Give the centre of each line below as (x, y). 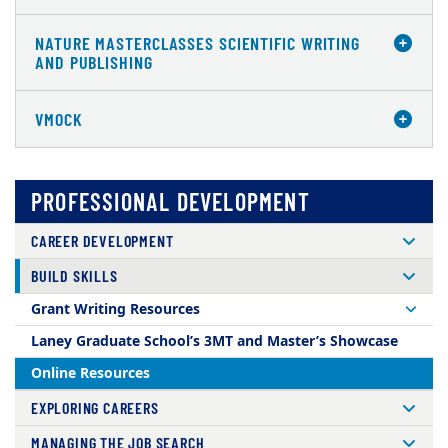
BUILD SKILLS (74, 276)
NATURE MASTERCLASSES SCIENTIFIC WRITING (198, 43)
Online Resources (90, 374)
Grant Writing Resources (115, 310)
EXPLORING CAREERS (95, 408)
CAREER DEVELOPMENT (102, 241)
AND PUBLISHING (94, 62)
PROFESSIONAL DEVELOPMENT (170, 202)
